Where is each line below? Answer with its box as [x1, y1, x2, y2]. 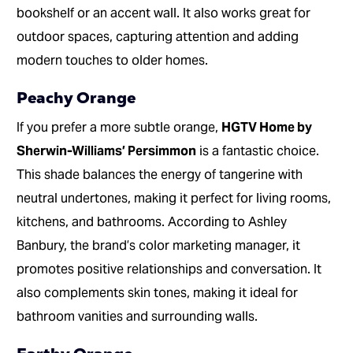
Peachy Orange [17, 87, 136, 109]
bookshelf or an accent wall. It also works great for [17, 5, 311, 22]
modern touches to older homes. [17, 52, 209, 69]
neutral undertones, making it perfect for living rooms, [17, 190, 332, 207]
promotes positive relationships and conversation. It [17, 261, 322, 278]
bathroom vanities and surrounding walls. [17, 308, 258, 325]
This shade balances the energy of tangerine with [17, 166, 303, 184]
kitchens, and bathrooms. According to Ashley [17, 214, 288, 231]
